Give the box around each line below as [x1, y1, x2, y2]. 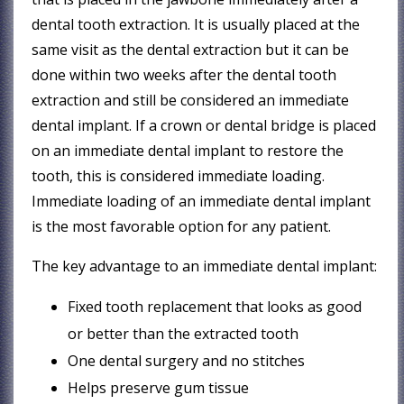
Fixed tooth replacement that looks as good [68, 296, 363, 317]
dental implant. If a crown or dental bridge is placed [32, 115, 377, 135]
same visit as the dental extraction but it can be [32, 39, 350, 60]
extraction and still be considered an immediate [32, 89, 350, 110]
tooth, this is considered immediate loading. [32, 165, 326, 186]
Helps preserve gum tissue [68, 377, 250, 398]
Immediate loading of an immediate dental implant [32, 190, 372, 211]
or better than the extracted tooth [68, 323, 299, 344]
